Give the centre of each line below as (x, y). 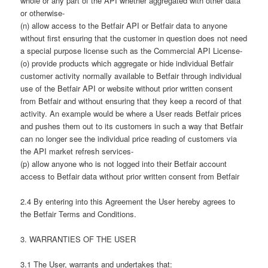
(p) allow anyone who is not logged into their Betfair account (124, 163)
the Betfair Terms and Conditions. (79, 214)
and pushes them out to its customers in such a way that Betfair (132, 126)
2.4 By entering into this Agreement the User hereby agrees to (128, 202)
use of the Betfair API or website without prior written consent (127, 88)
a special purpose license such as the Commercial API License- (132, 50)
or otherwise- (43, 13)
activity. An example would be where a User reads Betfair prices (131, 113)
